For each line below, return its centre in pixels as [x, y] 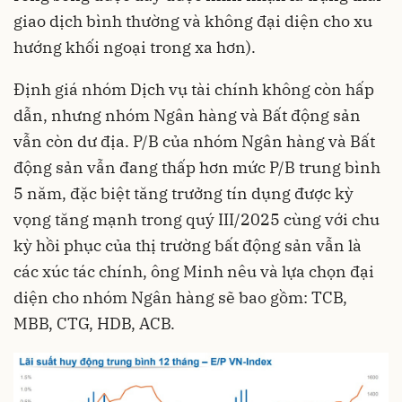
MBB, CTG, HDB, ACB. [94, 323]
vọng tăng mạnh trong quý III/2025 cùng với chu [197, 219]
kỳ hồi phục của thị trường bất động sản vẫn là [188, 245]
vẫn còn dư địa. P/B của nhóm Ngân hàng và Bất [194, 141]
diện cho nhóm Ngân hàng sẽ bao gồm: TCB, [180, 297]
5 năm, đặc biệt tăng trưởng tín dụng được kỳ [184, 193]
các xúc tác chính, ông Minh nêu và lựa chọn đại [194, 271]
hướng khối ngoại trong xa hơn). [135, 47]
